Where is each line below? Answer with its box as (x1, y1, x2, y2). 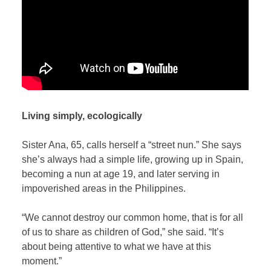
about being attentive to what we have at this (22, 241, 212, 252)
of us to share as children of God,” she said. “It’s (22, 226, 224, 237)
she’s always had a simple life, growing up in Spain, (22, 154, 244, 165)
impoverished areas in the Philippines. (22, 183, 189, 194)
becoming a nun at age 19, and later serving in (22, 168, 220, 179)
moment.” (22, 255, 65, 266)
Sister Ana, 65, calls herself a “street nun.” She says (22, 139, 242, 150)
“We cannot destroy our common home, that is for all (22, 212, 244, 223)
